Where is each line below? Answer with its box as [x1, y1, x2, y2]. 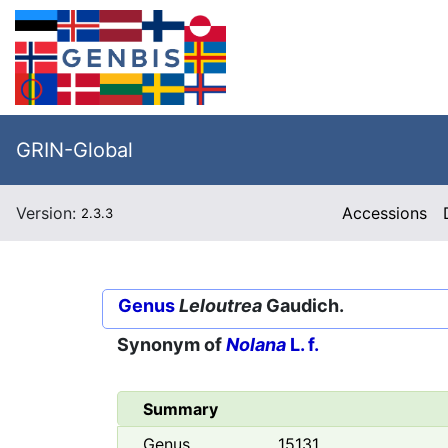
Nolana [226, 334, 286, 356]
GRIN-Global [16, 138, 133, 162]
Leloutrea [179, 295, 262, 316]
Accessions [342, 203, 428, 223]
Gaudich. [262, 295, 344, 316]
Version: [16, 203, 81, 223]
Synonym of [117, 334, 226, 356]
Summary [143, 399, 218, 420]
